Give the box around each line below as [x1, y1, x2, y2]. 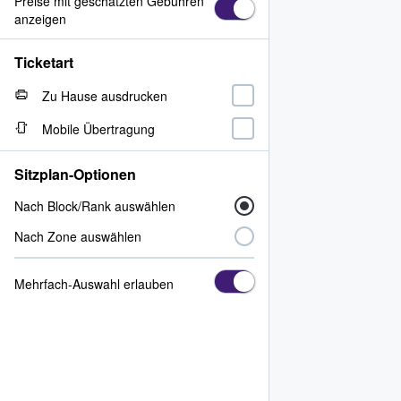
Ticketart [14, 52, 73, 73]
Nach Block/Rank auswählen [14, 197, 175, 215]
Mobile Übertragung [42, 119, 155, 138]
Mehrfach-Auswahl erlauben [14, 274, 174, 293]
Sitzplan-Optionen [14, 164, 136, 184]
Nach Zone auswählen [14, 227, 141, 245]
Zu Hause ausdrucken [42, 86, 167, 105]
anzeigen [14, 10, 66, 28]
